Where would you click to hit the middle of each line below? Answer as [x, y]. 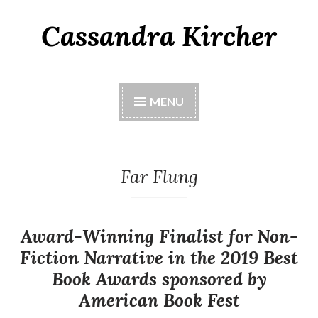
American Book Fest [159, 301]
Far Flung [159, 177]
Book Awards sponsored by [159, 279]
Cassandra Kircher [159, 36]
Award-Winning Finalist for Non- [159, 237]
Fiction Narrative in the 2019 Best [159, 258]
